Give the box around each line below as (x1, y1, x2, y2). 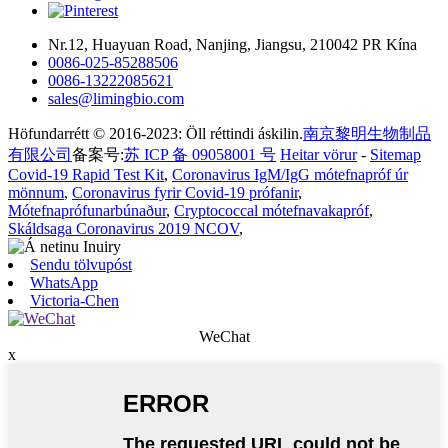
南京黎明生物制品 (303, 125, 431, 143)
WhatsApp (30, 274, 98, 292)
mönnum (8, 184, 64, 202)
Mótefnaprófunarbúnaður (8, 202, 166, 220)
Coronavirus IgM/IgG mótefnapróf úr (172, 166, 408, 184)
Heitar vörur (280, 146, 357, 164)
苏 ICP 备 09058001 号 (124, 146, 276, 164)
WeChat (198, 328, 250, 346)
